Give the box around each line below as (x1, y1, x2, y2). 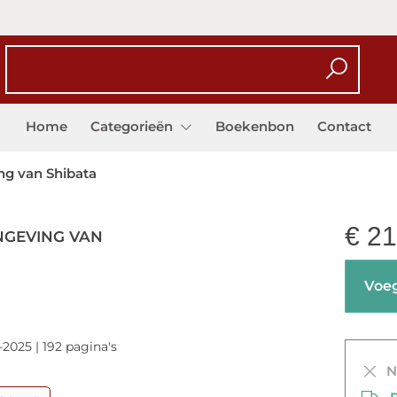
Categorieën (90, 118, 176, 136)
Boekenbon (215, 118, 294, 136)
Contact (317, 118, 371, 136)
